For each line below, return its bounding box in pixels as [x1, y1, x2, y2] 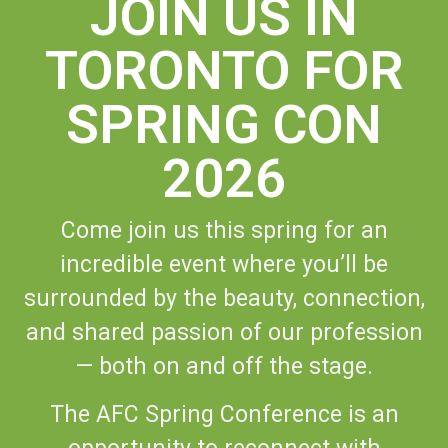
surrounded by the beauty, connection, [23, 284, 425, 312]
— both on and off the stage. [75, 352, 373, 380]
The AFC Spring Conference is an [49, 401, 399, 429]
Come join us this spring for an [60, 216, 388, 244]
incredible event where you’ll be [60, 250, 388, 278]
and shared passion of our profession [25, 318, 423, 346]
